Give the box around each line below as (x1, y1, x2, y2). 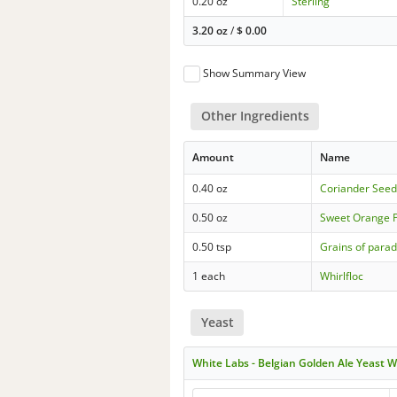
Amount (192, 149, 235, 165)
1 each (192, 268, 226, 284)
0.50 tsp (192, 238, 232, 254)
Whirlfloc (320, 268, 364, 284)
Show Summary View (203, 66, 307, 82)
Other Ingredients (200, 107, 309, 125)
